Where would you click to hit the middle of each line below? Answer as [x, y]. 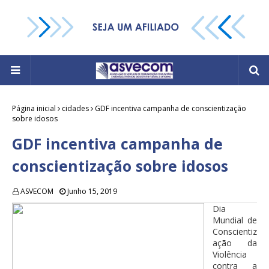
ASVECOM [37, 192]
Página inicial [34, 109]
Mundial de [235, 220]
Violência [230, 255]
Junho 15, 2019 [92, 192]
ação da [235, 243]
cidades [75, 109]
